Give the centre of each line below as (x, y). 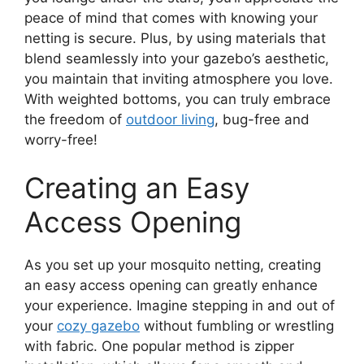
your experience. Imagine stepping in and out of (180, 306)
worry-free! (61, 139)
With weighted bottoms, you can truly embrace (178, 99)
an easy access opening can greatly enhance (171, 286)
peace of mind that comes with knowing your (171, 17)
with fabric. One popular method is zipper (159, 347)
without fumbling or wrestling (237, 326)
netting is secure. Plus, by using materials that (175, 38)
